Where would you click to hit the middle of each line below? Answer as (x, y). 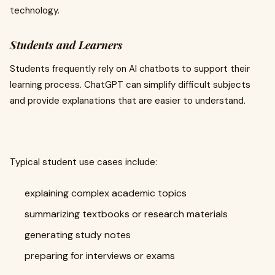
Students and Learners (66, 45)
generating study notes (78, 235)
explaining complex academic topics (106, 193)
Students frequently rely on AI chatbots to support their (130, 69)
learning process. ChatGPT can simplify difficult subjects (130, 85)
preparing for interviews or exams (100, 256)
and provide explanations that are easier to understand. (128, 101)
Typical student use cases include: (83, 162)
